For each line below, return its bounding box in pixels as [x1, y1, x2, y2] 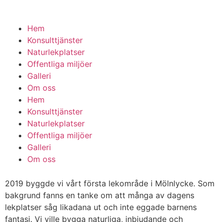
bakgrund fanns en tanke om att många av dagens [5, 190, 194, 200]
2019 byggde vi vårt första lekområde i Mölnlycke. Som [5, 178, 215, 188]
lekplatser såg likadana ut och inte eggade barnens [5, 202, 197, 212]
